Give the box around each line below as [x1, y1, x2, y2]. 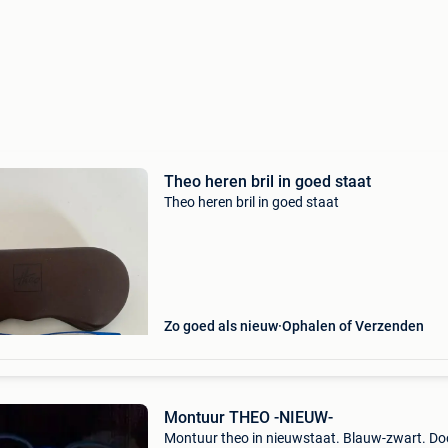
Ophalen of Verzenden [281, 318, 424, 334]
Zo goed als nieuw [163, 318, 278, 334]
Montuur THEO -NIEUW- [273, 408, 333, 427]
